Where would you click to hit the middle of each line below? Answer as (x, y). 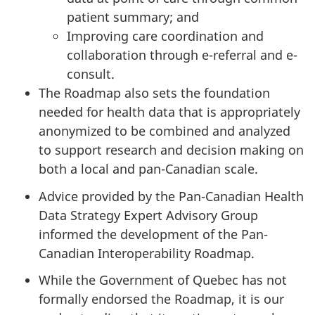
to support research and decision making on (171, 150)
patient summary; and (133, 17)
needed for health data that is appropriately (169, 112)
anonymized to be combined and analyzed (165, 131)
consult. (91, 74)
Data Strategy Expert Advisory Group (148, 215)
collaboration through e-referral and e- (182, 55)
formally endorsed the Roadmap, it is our (161, 299)
